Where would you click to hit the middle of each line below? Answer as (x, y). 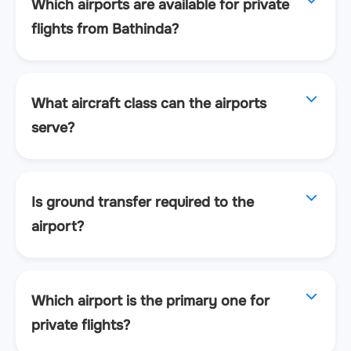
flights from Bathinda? (105, 29)
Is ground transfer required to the (143, 202)
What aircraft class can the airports (149, 103)
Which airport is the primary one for (150, 300)
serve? (53, 127)
